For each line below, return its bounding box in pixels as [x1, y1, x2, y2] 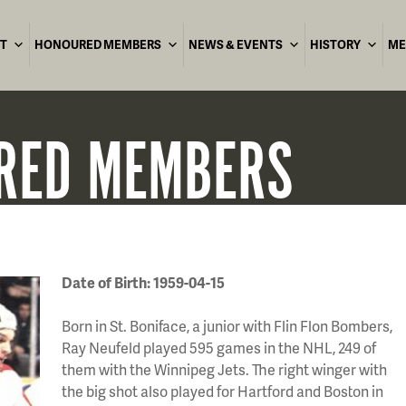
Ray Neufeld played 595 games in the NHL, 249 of [62, 337, 376, 358]
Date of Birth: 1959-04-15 [62, 272, 225, 293]
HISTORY [310, 36, 361, 53]
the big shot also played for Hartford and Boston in [62, 381, 383, 401]
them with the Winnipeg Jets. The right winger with [62, 359, 387, 380]
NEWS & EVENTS [188, 36, 283, 53]
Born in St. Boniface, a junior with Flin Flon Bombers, [62, 315, 392, 336]
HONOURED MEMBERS [34, 36, 161, 53]
